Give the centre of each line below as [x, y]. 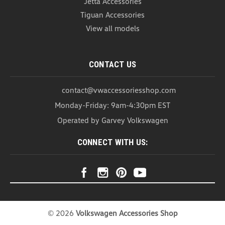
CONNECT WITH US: [113, 142]
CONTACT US [113, 65]
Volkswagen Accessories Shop [127, 213]
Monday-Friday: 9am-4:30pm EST [113, 105]
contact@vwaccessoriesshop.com [119, 90]
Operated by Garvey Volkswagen [113, 120]
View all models [113, 28]
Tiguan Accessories [113, 15]
